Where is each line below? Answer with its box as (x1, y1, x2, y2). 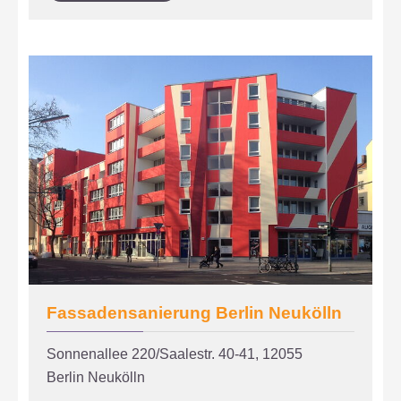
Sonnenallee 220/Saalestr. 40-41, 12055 (47, 346, 303, 362)
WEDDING (154, 9, 207, 22)
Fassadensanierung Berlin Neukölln (47, 303, 343, 322)
